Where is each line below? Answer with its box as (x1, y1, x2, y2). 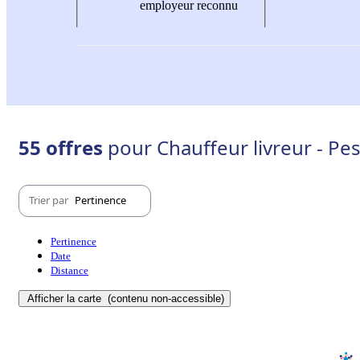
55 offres (18, 133, 108, 161)
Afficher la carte (27, 292, 104, 305)
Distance (51, 264, 88, 276)
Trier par (29, 193, 71, 208)
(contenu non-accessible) (104, 292, 224, 305)
